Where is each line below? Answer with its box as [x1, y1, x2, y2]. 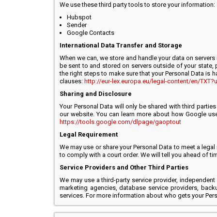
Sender [67, 21, 87, 29]
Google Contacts [67, 29, 114, 36]
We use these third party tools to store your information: [60, 1, 215, 8]
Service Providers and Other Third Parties [60, 164, 188, 171]
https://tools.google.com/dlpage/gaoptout [60, 118, 181, 125]
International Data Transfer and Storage [60, 42, 182, 49]
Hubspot [67, 14, 92, 21]
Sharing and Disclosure [60, 90, 132, 97]
